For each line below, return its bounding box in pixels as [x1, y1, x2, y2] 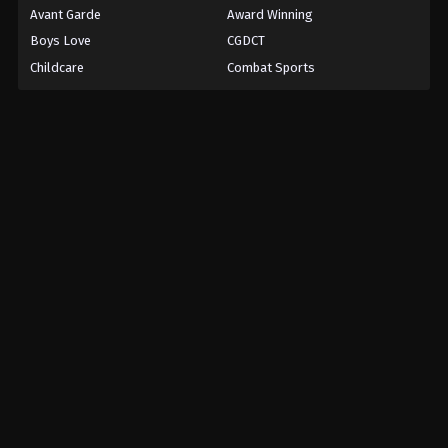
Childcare [30, 60, 84, 76]
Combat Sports [226, 60, 315, 76]
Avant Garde [30, 6, 101, 22]
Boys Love [30, 33, 91, 49]
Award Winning [226, 6, 313, 22]
